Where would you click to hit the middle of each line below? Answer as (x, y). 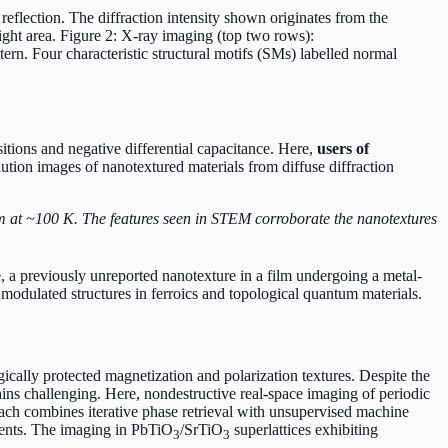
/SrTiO (201, 430)
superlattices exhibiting (304, 430)
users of (343, 149)
